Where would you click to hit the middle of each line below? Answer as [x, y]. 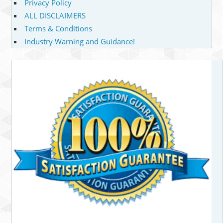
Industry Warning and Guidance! [80, 42]
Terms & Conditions [58, 29]
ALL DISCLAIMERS [55, 16]
